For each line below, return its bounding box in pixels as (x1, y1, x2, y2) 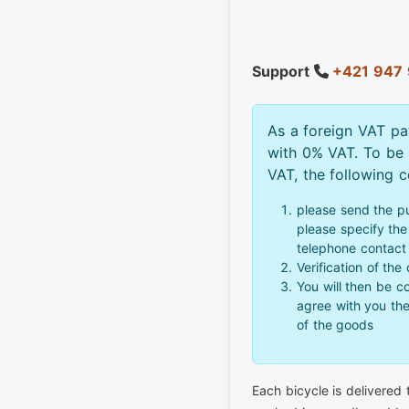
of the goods (296, 316, 374, 332)
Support (251, 61, 314, 80)
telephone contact (296, 239, 406, 256)
